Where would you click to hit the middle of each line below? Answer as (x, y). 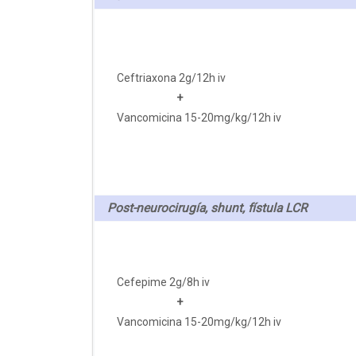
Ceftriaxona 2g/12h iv (172, 77)
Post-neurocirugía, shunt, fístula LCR (207, 208)
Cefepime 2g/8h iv (164, 282)
